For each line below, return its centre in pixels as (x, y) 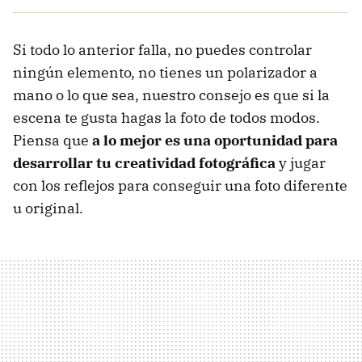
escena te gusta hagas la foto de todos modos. (166, 117)
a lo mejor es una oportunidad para (215, 140)
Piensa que (53, 140)
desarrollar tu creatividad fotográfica (144, 162)
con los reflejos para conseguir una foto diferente (180, 185)
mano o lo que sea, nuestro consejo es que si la (171, 95)
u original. (48, 208)
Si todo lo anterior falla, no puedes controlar (162, 49)
